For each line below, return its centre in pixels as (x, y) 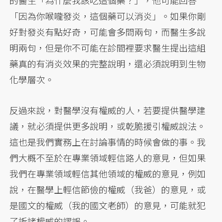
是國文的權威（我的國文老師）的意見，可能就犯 (108, 205)
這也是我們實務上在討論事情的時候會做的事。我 (108, 142)
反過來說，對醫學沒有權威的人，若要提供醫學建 (108, 110)
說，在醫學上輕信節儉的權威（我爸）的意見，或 (108, 190)
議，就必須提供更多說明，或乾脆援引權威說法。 (108, 126)
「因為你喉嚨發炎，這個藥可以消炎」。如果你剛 (108, 16)
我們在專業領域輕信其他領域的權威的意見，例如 (108, 174)
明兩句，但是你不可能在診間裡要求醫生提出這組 (108, 48)
